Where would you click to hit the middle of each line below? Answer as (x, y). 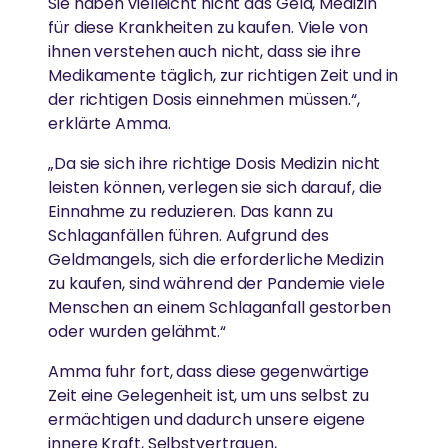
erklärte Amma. (109, 124)
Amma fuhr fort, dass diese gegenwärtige (209, 372)
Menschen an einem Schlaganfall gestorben (219, 308)
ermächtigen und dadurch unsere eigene (207, 420)
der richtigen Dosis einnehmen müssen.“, (204, 100)
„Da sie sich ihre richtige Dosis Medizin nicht (214, 164)
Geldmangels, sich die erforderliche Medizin (216, 260)
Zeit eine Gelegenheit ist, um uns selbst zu (208, 396)
